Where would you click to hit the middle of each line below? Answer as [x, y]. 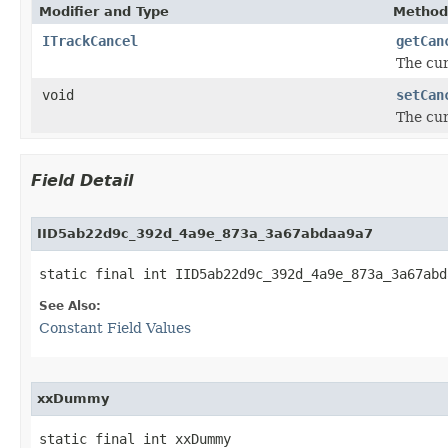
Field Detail [82, 180]
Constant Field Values [115, 327]
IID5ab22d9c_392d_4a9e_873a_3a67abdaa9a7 [205, 233]
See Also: [70, 305]
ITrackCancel [90, 40]
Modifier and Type [104, 11]
